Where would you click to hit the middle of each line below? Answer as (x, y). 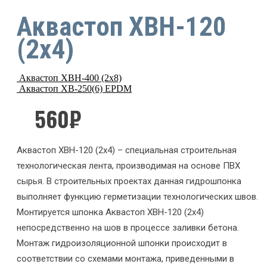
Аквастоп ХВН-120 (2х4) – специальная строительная (127, 150)
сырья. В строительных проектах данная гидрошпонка (129, 181)
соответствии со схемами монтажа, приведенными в (125, 259)
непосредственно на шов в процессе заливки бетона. (128, 228)
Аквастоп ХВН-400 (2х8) (70, 78)
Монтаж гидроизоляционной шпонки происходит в (122, 243)
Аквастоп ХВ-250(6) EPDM (75, 89)
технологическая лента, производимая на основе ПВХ (128, 166)
